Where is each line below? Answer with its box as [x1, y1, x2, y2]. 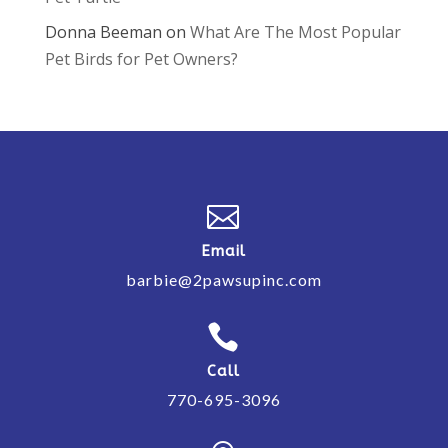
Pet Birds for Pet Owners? [44, 47, 238, 70]
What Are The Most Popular [189, 20, 401, 43]
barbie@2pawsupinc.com [125, 269, 322, 289]
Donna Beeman [44, 20, 162, 43]
